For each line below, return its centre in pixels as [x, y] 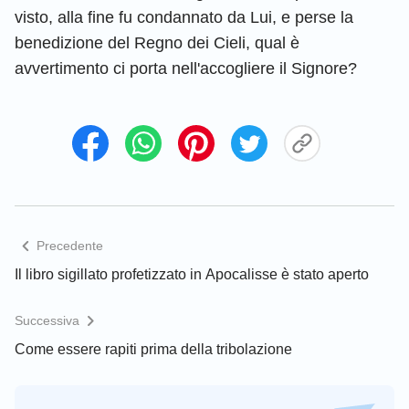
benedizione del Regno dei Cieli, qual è [157, 42]
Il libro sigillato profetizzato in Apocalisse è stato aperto [192, 274]
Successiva [47, 321]
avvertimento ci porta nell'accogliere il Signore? [186, 68]
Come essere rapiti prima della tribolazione [153, 349]
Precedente [70, 246]
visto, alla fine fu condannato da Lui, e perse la [184, 17]
